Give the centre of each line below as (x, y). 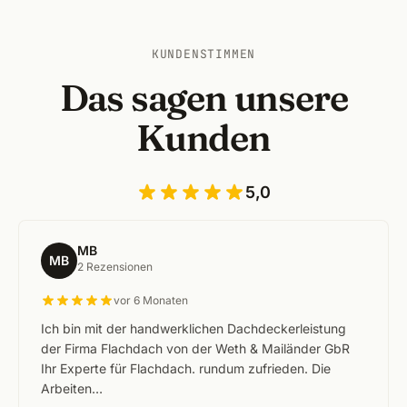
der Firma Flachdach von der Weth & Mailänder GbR (195, 348)
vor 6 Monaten (151, 300)
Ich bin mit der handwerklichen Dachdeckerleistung (194, 328)
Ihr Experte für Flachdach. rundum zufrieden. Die (186, 368)
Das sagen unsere (203, 98)
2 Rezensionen (115, 267)
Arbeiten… (72, 388)
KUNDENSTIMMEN (203, 54)
